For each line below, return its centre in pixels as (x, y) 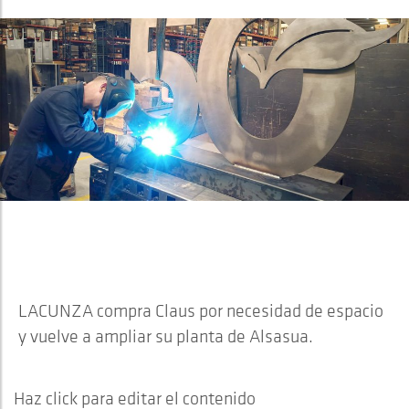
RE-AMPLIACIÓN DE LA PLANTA (191, 231)
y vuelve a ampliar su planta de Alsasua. (166, 336)
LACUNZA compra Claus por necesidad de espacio (201, 310)
